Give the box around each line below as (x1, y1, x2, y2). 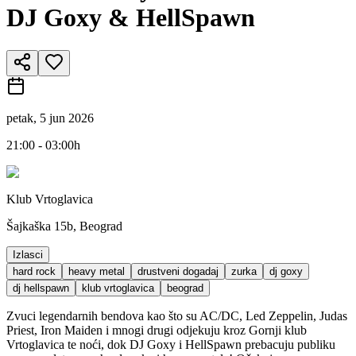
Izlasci (13, 248, 43, 261)
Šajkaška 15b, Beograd (6, 219, 122, 233)
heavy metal (68, 265, 125, 277)
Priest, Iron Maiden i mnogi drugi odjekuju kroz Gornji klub (6, 323, 307, 337)
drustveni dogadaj (137, 265, 219, 277)
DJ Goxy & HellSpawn (6, 3, 255, 33)
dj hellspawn (13, 281, 69, 294)
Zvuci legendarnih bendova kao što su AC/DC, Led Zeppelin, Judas (6, 308, 347, 323)
